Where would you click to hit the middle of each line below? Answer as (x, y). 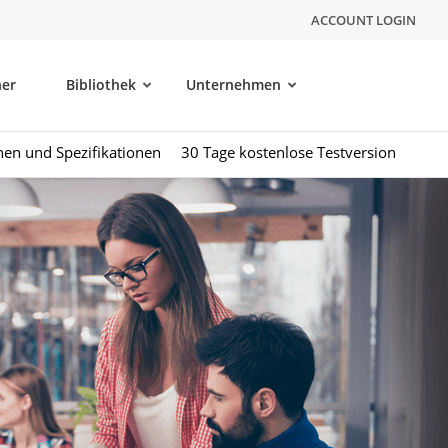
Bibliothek (101, 84)
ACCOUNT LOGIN (363, 20)
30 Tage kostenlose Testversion (288, 152)
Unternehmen (233, 84)
